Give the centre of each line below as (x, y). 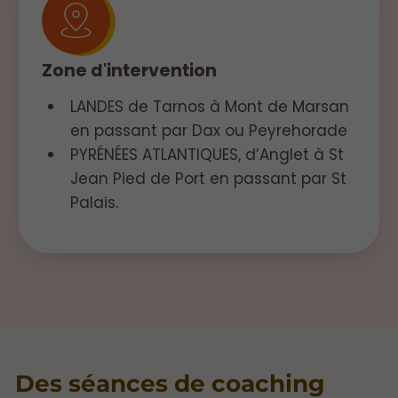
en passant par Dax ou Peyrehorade (208, 131)
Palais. (94, 203)
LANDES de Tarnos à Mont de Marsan (209, 107)
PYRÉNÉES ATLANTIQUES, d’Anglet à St (207, 155)
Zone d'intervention (130, 71)
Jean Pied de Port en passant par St (208, 179)
